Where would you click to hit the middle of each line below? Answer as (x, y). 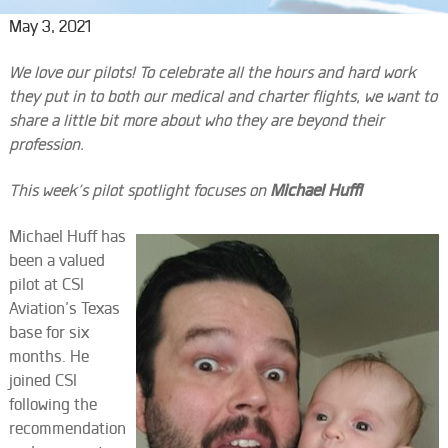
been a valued (56, 260)
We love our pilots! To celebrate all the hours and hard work (212, 72)
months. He (48, 356)
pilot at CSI (46, 284)
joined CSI (42, 380)
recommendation (67, 428)
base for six (48, 332)
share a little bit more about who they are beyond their (196, 120)
